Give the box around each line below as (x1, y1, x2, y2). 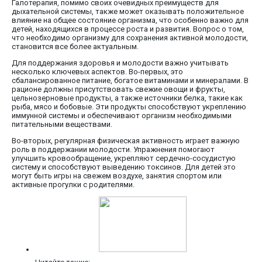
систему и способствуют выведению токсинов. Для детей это (12, 163, 236, 172)
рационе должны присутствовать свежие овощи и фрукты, (12, 85, 225, 94)
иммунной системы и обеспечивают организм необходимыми (12, 111, 232, 120)
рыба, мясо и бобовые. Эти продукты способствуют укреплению (12, 102, 246, 112)
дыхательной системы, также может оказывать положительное (12, 7, 244, 16)
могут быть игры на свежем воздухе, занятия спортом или (12, 171, 222, 181)
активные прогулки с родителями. (12, 180, 135, 189)
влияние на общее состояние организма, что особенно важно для (12, 16, 249, 25)
